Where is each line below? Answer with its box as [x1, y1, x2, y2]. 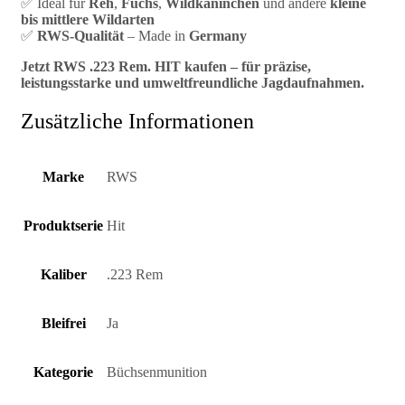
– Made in [124, 28, 189, 44]
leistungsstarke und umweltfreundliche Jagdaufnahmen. [21, 75, 364, 91]
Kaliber [40, 266, 87, 282]
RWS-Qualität [37, 28, 124, 44]
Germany [189, 28, 247, 44]
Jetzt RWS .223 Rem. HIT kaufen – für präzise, [21, 59, 311, 75]
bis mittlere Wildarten [21, 12, 155, 28]
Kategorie [33, 363, 93, 380]
